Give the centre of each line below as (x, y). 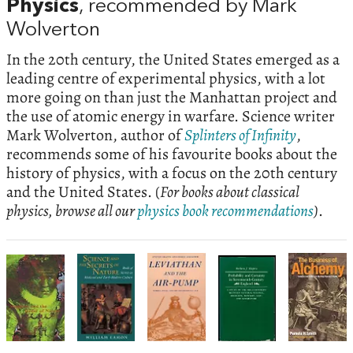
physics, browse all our (72, 211)
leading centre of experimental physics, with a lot (166, 79)
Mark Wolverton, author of (95, 136)
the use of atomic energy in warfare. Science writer (171, 117)
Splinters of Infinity (240, 136)
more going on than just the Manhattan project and (172, 98)
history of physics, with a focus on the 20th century (172, 173)
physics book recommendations (225, 211)
